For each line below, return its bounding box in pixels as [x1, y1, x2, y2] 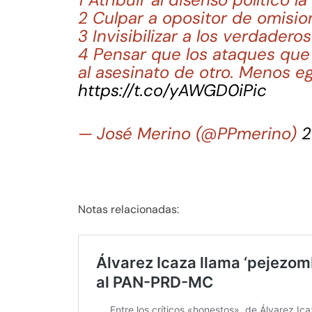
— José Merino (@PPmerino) [78, 122, 302, 144]
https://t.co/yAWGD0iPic [78, 79, 267, 101]
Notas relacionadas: [78, 201, 179, 217]
